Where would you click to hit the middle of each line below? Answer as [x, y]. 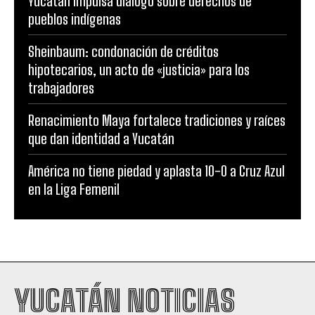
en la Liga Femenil [74, 189]
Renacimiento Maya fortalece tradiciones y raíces [157, 120]
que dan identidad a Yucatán [101, 138]
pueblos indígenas [75, 19]
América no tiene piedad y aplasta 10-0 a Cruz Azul [156, 171]
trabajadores [61, 88]
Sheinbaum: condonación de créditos [123, 51]
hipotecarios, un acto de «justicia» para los [139, 69]
